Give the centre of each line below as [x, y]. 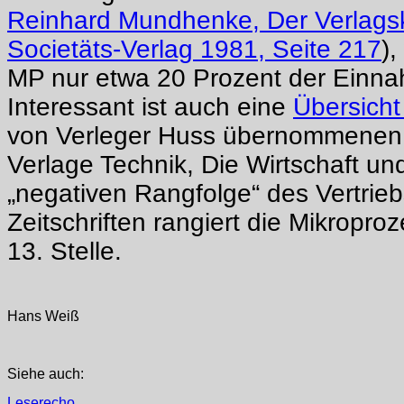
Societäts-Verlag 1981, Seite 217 [194, 50]
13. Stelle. [64, 252]
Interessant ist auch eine [150, 107]
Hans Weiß [43, 317]
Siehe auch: [46, 374]
